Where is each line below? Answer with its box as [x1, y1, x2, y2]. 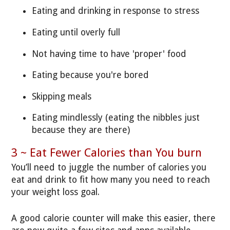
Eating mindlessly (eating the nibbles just [32, 112, 200, 123]
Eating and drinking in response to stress [32, 6, 200, 16]
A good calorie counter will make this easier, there [11, 213, 216, 223]
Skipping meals [32, 91, 92, 102]
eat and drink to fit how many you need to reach [11, 175, 210, 185]
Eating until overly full [32, 27, 121, 37]
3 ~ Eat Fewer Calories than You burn [11, 145, 202, 159]
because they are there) [32, 125, 130, 136]
